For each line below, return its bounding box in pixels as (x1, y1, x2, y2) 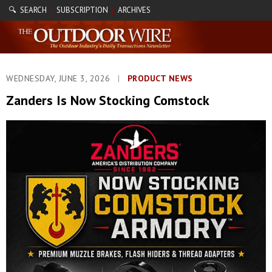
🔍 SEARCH (8, 5, 47, 15)
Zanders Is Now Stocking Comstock (6, 91, 209, 109)
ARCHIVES (118, 5, 151, 15)
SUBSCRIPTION (56, 5, 108, 15)
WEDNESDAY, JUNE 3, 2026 (6, 72, 113, 84)
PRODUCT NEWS (127, 72, 193, 84)
